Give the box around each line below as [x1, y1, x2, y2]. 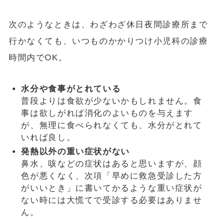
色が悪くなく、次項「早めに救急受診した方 [21, 171, 202, 181]
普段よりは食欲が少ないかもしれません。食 [21, 96, 202, 106]
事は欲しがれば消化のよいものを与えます [21, 108, 194, 118]
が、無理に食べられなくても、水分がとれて [21, 120, 202, 130]
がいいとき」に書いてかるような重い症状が [21, 183, 202, 193]
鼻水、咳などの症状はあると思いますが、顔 [21, 159, 202, 169]
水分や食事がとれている [21, 84, 121, 93]
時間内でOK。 [8, 53, 68, 62]
